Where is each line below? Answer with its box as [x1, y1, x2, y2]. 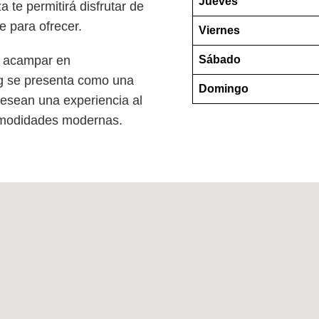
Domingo [199, 82, 249, 95]
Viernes [199, 23, 240, 36]
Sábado [199, 53, 241, 66]
